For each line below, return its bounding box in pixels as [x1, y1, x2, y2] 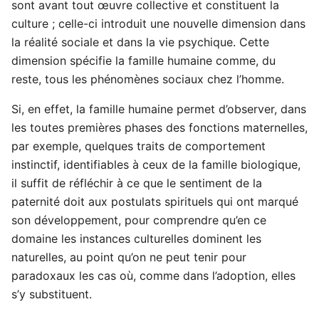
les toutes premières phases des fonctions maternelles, [11, 120, 308, 135]
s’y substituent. [11, 287, 92, 302]
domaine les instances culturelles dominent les [11, 231, 261, 246]
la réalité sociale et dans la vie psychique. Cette [11, 35, 269, 50]
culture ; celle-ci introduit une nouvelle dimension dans [11, 16, 305, 31]
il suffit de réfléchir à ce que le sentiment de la [11, 176, 262, 191]
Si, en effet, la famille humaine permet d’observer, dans [11, 102, 306, 117]
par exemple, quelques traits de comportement [11, 139, 266, 154]
